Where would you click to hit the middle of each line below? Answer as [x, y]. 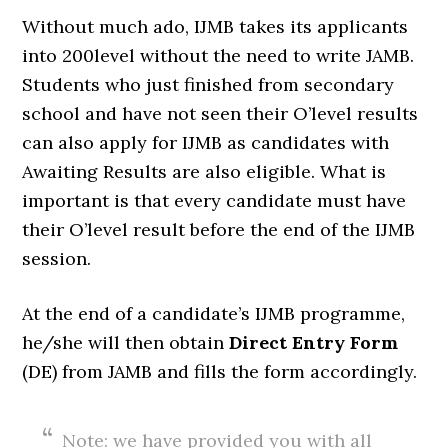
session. [57, 258]
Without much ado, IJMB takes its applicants [215, 26]
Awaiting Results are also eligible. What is [204, 171]
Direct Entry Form [314, 342]
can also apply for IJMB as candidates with [206, 142]
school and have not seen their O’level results [220, 113]
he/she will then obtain [126, 342]
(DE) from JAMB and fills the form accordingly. [220, 371]
